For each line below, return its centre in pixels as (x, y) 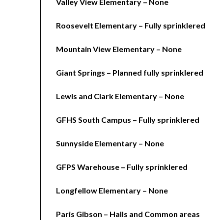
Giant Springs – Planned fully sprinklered (130, 73)
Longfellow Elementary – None (112, 191)
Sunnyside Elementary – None (110, 143)
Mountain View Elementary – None (119, 49)
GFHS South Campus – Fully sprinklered (128, 120)
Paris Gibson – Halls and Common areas (128, 214)
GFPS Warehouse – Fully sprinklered (122, 167)
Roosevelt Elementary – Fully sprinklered (131, 26)
